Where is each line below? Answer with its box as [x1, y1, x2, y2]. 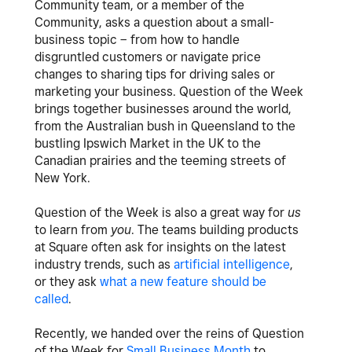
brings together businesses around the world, [35, 101, 291, 117]
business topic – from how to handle [35, 32, 240, 48]
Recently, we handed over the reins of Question [35, 326, 304, 342]
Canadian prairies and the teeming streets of [35, 153, 286, 169]
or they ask [35, 274, 97, 290]
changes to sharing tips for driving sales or [35, 67, 275, 82]
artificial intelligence [174, 257, 290, 273]
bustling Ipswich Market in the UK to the [35, 136, 261, 152]
